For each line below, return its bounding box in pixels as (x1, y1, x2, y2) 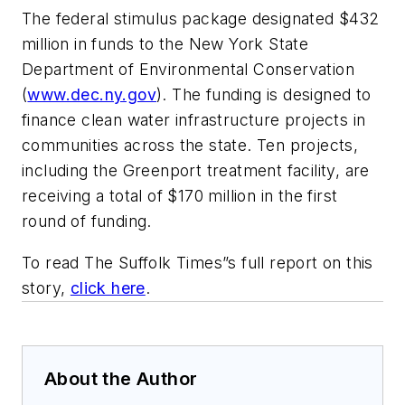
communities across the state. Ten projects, (22, 136, 359, 155)
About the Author (44, 367, 198, 390)
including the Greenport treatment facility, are (22, 161, 370, 181)
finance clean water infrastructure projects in (22, 110, 366, 130)
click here (70, 278, 146, 297)
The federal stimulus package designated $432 (22, 9, 380, 29)
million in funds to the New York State (22, 34, 309, 54)
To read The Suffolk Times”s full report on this (22, 252, 373, 272)
